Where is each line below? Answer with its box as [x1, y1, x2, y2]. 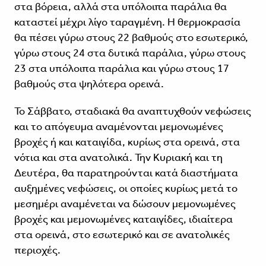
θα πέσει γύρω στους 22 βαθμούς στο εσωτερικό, [14, 31, 248, 45]
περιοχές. [14, 243, 61, 257]
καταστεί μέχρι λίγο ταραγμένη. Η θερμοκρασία [14, 15, 240, 29]
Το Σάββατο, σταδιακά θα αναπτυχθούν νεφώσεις [14, 104, 251, 118]
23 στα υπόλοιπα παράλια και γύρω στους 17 [14, 62, 229, 75]
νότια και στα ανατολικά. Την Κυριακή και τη [14, 151, 223, 164]
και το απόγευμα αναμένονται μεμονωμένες [14, 120, 223, 134]
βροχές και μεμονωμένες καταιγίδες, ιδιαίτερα [14, 213, 233, 226]
